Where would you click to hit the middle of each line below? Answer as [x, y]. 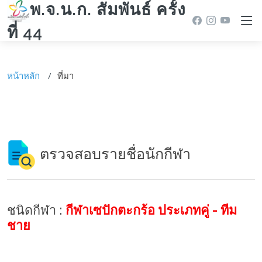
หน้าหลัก [23, 75]
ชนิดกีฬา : [36, 210]
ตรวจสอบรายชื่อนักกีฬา [113, 154]
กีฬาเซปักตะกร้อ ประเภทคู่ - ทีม [151, 210]
